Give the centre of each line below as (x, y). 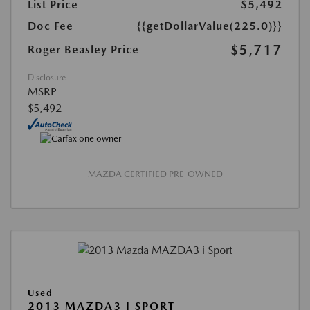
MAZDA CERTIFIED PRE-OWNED (155, 174)
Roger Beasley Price (83, 50)
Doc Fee (51, 26)
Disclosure (47, 78)
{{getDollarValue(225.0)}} (210, 26)
